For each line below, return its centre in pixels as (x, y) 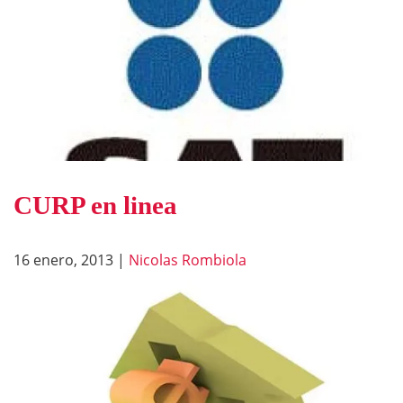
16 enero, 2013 (63, 260)
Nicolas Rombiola (188, 260)
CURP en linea (95, 205)
